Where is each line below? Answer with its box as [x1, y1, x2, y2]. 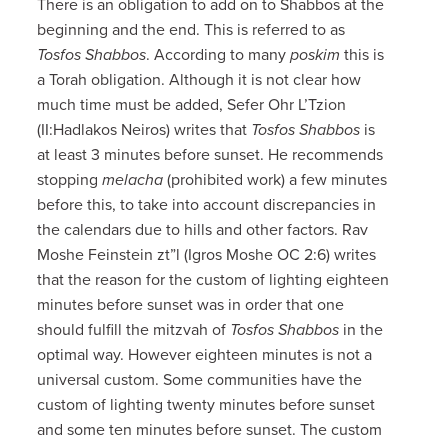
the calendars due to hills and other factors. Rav [37, 219, 369, 240]
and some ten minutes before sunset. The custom [37, 419, 383, 440]
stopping [37, 169, 103, 190]
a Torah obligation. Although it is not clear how [37, 69, 362, 90]
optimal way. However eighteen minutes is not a [37, 344, 373, 365]
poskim [286, 44, 341, 65]
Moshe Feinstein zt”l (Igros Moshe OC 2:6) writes [37, 244, 377, 265]
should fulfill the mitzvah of [37, 319, 231, 340]
